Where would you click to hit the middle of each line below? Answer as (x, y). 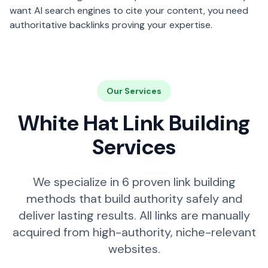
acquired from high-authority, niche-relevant (134, 232)
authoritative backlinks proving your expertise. (111, 25)
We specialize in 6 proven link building (134, 182)
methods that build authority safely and (134, 199)
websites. (134, 249)
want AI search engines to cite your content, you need (129, 10)
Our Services (134, 91)
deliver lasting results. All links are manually (134, 215)
